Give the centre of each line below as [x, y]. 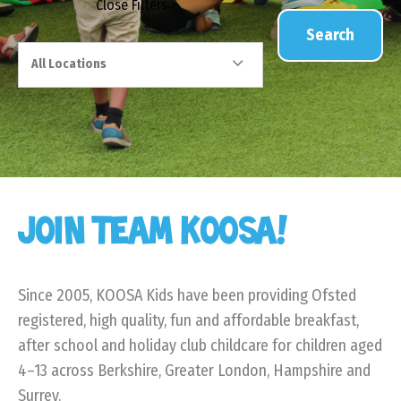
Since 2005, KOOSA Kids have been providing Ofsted [187, 295]
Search [330, 34]
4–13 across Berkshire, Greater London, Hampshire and [194, 370]
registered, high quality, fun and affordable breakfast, [188, 320]
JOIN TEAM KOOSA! [154, 232]
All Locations [69, 64]
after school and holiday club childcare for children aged [200, 345]
